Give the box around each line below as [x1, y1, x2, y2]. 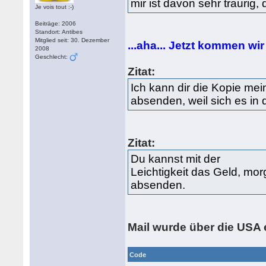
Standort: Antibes [35, 28, 83, 35]
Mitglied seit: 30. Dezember [35, 37, 110, 43]
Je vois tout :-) [35, 4, 74, 10]
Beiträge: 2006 [35, 20, 77, 27]
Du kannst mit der [131, 153, 221, 165]
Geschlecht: [35, 53, 70, 60]
